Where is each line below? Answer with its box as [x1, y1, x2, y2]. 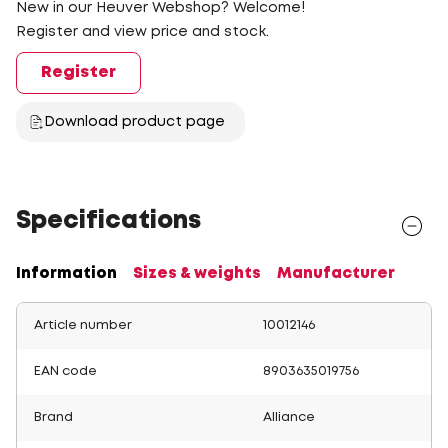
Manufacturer [277, 267, 395, 281]
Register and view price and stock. [16, 26, 269, 38]
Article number [34, 320, 132, 331]
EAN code [34, 366, 97, 377]
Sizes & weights [133, 267, 261, 281]
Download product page [44, 116, 225, 128]
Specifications [16, 211, 201, 232]
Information [16, 267, 117, 281]
